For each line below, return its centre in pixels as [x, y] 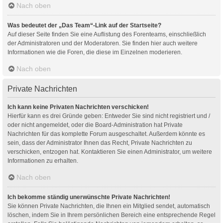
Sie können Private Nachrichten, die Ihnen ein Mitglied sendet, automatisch [109, 206]
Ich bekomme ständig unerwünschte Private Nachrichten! [89, 197]
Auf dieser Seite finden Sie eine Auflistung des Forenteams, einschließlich [107, 34]
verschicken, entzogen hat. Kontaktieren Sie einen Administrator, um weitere [110, 152]
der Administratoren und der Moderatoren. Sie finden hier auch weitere [103, 43]
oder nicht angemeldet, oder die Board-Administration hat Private [95, 125]
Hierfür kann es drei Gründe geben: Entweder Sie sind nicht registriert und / [109, 116]
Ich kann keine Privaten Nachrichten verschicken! [78, 107]
